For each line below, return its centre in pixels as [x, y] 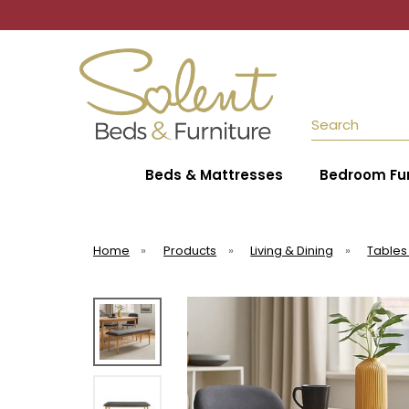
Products [190, 251]
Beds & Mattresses [214, 175]
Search [333, 117]
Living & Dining [292, 251]
